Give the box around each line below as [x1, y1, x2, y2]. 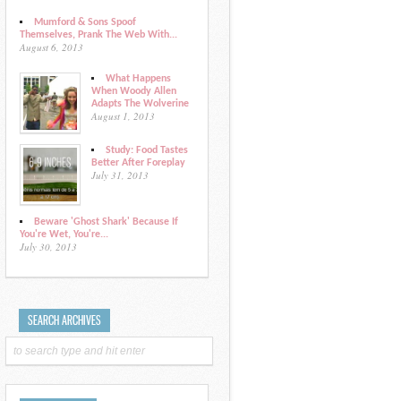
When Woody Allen [91, 86, 176, 97]
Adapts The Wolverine [91, 98, 189, 109]
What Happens [106, 73, 171, 84]
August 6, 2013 [20, 40, 83, 54]
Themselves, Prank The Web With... [20, 30, 177, 40]
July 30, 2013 [20, 240, 77, 253]
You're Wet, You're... [20, 229, 108, 240]
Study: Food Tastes [106, 145, 188, 156]
